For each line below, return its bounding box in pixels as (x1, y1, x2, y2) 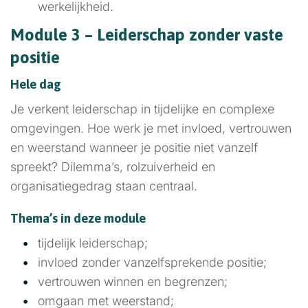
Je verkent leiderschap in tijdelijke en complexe (10, 102, 274, 116)
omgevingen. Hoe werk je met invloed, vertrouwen (10, 121, 291, 135)
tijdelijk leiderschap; (38, 236, 148, 250)
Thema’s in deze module (10, 211, 146, 225)
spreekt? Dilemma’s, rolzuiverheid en (10, 159, 215, 174)
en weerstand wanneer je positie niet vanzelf (10, 140, 258, 155)
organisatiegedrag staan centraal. (10, 179, 197, 193)
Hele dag (10, 77, 61, 91)
